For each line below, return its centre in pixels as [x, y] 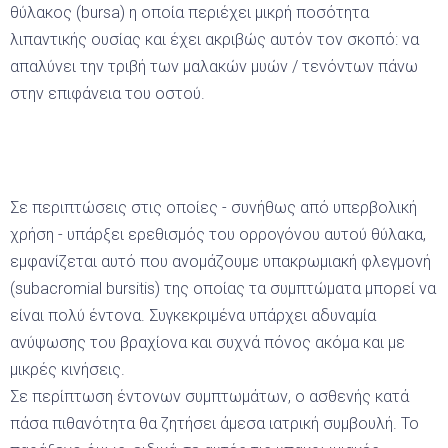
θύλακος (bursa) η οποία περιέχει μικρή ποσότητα [189, 12]
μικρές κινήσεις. [67, 369]
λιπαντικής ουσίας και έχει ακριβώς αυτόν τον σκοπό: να [214, 39]
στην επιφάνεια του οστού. [107, 93]
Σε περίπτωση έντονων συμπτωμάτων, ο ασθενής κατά [209, 396]
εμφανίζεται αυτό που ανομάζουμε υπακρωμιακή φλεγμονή [220, 261]
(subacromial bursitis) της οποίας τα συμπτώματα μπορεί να [223, 288]
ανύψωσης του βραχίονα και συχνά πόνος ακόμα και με [207, 342]
